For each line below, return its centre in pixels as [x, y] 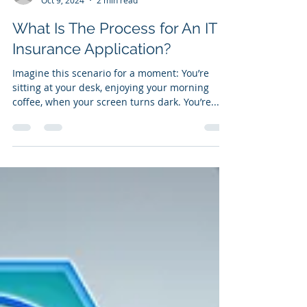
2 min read [117, 55]
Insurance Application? [91, 103]
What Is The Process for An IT [114, 83]
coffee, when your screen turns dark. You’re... [116, 157]
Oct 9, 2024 [63, 55]
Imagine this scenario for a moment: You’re [111, 128]
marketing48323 [73, 43]
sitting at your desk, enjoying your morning [111, 142]
